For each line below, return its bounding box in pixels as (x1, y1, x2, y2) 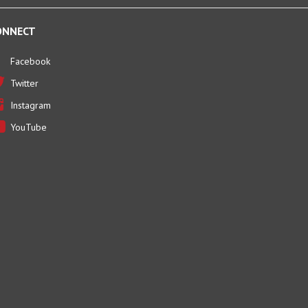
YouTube (10, 107, 47, 120)
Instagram (10, 85, 51, 98)
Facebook (10, 41, 50, 54)
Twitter (10, 63, 38, 76)
